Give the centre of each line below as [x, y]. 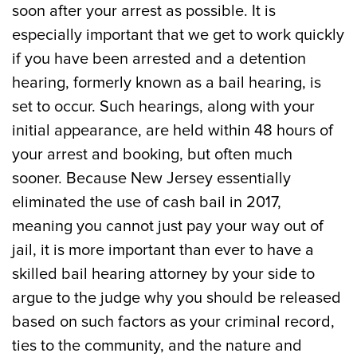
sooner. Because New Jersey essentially [151, 178]
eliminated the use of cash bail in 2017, [147, 202]
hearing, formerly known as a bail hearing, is [167, 83]
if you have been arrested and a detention [159, 59]
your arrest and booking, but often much [152, 155]
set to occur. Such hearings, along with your [163, 107]
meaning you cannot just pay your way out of [168, 226]
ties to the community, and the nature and [157, 346]
